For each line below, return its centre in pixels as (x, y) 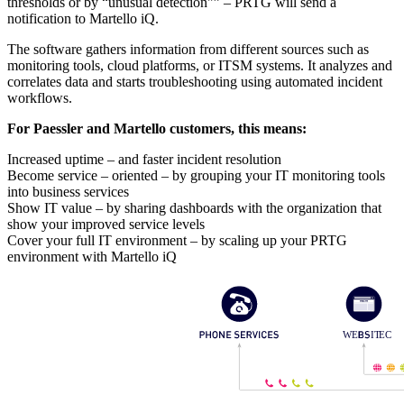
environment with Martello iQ (92, 256)
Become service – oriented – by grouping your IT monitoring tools (196, 175)
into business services (68, 191)
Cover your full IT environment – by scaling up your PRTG (177, 240)
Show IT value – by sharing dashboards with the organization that (194, 207)
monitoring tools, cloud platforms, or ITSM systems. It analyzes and (200, 65)
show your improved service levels (106, 224)
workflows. (40, 97)
